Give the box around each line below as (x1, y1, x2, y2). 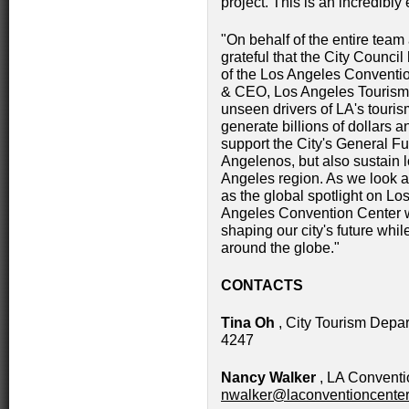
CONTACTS (221, 278, 303, 293)
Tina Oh (221, 315, 275, 330)
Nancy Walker (221, 370, 316, 385)
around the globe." (221, 240, 340, 256)
